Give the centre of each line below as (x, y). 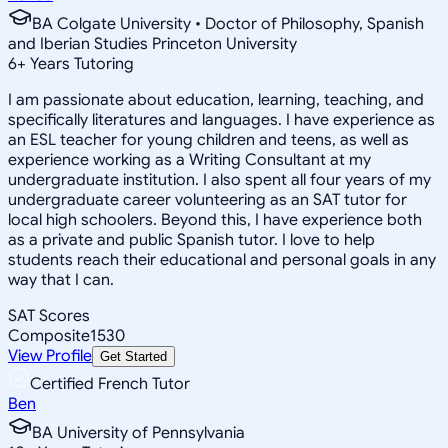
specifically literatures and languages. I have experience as (221, 119)
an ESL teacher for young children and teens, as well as (208, 139)
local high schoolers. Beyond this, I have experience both (215, 219)
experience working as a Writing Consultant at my (189, 159)
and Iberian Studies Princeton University (152, 43)
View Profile (50, 355)
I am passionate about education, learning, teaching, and (216, 99)
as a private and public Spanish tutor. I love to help (191, 239)
